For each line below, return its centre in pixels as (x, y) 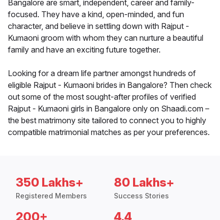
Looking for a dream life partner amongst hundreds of (102, 73)
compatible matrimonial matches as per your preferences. (109, 132)
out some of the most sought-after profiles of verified (102, 97)
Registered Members (51, 196)
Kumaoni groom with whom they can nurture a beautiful (106, 38)
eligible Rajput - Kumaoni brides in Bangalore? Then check (110, 85)
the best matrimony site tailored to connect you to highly (107, 121)
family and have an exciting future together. (84, 50)
